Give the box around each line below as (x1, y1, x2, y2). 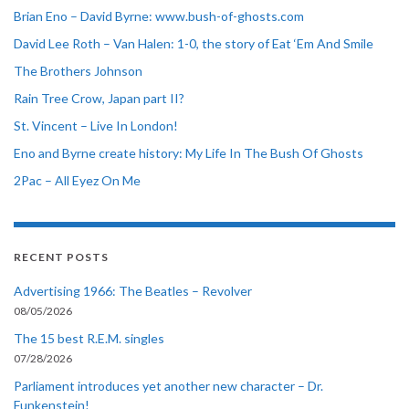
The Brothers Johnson (14, 62, 142, 79)
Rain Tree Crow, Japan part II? (14, 89, 184, 106)
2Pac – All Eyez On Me (14, 172, 141, 188)
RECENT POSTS (14, 249, 109, 264)
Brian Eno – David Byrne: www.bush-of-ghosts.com (14, 7, 304, 24)
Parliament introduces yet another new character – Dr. (14, 377, 323, 393)
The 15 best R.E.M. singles (14, 330, 164, 346)
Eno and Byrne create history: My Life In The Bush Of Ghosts (14, 144, 363, 161)
